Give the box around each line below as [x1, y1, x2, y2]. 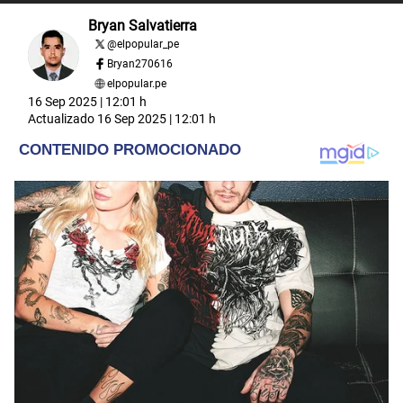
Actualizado [28, 111, 97, 126]
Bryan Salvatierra [88, 16, 197, 34]
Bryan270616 [107, 57, 173, 70]
